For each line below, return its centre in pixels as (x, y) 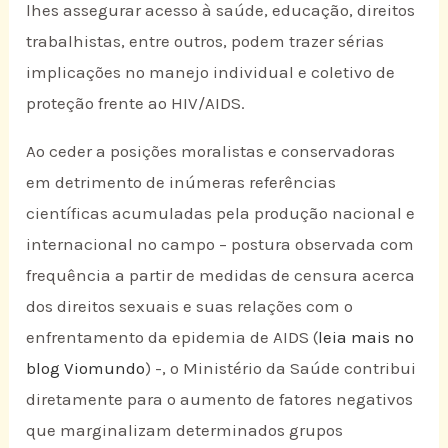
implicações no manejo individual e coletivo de (211, 72)
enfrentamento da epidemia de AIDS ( (172, 336)
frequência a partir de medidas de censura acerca (221, 274)
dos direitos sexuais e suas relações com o (190, 305)
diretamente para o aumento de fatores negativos (220, 398)
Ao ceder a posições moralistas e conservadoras (211, 150)
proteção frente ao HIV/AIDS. (136, 103)
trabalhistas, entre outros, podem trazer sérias (205, 41)
